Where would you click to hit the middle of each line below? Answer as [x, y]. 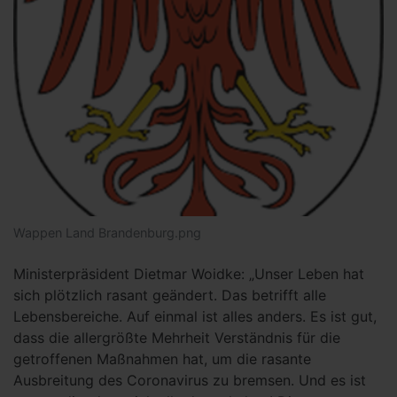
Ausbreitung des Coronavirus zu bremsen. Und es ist [190, 380]
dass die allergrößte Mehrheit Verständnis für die [177, 338]
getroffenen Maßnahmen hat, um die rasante [162, 359]
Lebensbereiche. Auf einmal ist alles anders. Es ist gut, [195, 316]
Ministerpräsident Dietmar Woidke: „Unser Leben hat [189, 274]
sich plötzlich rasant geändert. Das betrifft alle [170, 295]
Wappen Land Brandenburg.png [107, 233]
